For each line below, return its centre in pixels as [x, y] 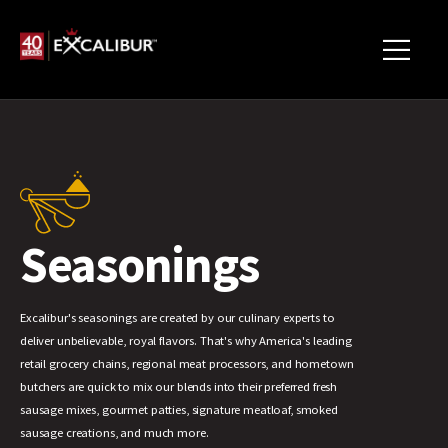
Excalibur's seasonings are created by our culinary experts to [177, 318]
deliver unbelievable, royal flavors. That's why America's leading [186, 341]
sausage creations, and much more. [114, 433]
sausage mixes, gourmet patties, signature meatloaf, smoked [179, 410]
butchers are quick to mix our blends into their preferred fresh [179, 387]
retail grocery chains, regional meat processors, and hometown [187, 364]
